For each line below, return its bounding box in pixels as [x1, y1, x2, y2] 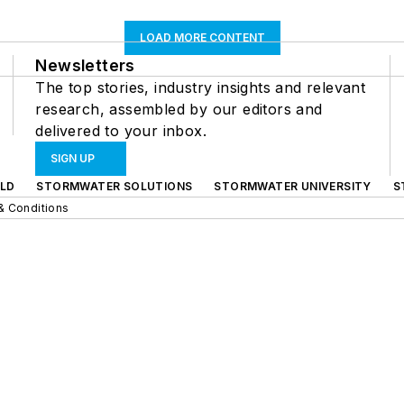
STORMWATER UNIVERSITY [214, 179, 372, 193]
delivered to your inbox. [35, 122, 207, 140]
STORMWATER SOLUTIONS [36, 179, 193, 193]
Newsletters [35, 56, 135, 75]
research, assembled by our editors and [35, 100, 323, 118]
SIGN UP [50, 151, 96, 165]
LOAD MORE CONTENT [139, 31, 265, 44]
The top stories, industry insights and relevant [35, 78, 366, 96]
